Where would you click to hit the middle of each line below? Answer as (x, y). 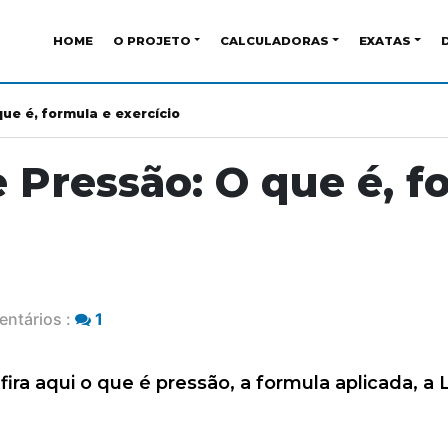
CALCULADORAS (275, 40)
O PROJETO (151, 40)
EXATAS (385, 40)
